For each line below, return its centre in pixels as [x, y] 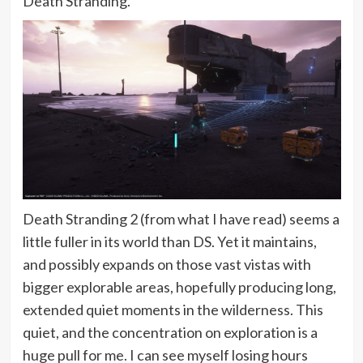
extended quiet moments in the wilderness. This [173, 310]
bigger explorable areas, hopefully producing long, [179, 287]
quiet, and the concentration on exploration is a [170, 333]
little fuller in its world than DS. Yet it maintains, [169, 242]
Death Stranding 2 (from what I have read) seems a [181, 219]
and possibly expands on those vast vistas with [167, 265]
